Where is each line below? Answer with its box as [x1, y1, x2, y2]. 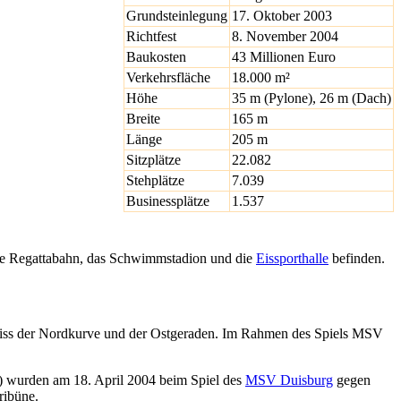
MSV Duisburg [245, 372, 333, 388]
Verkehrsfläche [126, 69, 210, 85]
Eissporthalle [256, 250, 328, 266]
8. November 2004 [232, 28, 338, 44]
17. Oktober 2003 [232, 7, 332, 23]
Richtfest [126, 28, 176, 44]
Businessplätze [126, 192, 209, 209]
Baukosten [126, 48, 186, 64]
